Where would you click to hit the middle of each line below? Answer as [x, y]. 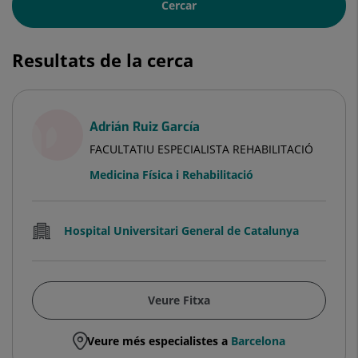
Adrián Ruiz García [145, 126]
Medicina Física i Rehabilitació [171, 174]
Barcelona [258, 340]
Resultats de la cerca [103, 60]
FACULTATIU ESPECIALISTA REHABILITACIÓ [201, 149]
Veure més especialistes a [159, 340]
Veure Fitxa [179, 300]
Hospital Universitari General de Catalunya [181, 230]
